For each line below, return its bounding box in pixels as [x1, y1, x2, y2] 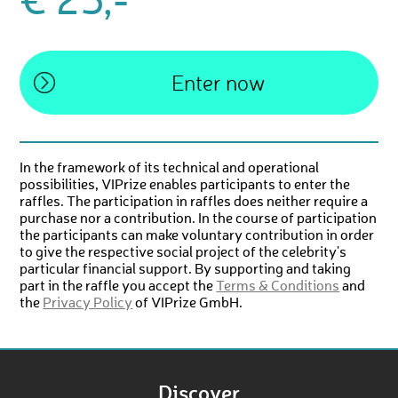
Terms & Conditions [216, 280, 340, 295]
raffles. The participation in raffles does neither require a [20, 195, 369, 211]
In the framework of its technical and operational [20, 162, 320, 177]
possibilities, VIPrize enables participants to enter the [20, 179, 351, 194]
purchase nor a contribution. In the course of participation [20, 212, 378, 227]
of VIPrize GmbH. [132, 297, 243, 312]
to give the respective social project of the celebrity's [20, 246, 347, 261]
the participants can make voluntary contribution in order [20, 229, 375, 244]
